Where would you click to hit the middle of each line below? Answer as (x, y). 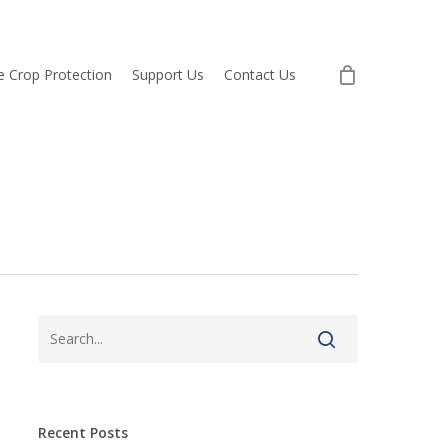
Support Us (168, 74)
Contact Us (260, 74)
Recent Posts (82, 432)
